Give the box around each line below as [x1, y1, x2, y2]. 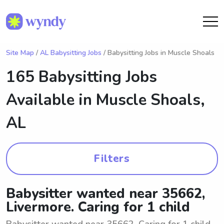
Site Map [6, 48, 34, 57]
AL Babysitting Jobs [40, 48, 101, 57]
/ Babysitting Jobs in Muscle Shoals [101, 48, 214, 57]
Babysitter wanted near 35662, [6, 184, 205, 203]
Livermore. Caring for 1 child [6, 198, 190, 216]
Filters [94, 151, 130, 165]
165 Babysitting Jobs [6, 66, 157, 87]
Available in [6, 89, 96, 110]
